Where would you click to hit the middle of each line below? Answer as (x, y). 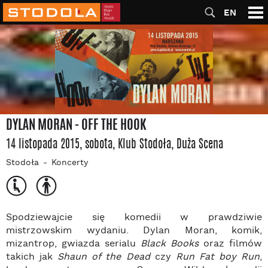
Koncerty (70, 163)
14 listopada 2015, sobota (59, 144)
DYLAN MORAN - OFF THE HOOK (76, 124)
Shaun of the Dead (104, 258)
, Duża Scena (197, 144)
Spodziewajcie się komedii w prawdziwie (134, 218)
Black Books (170, 244)
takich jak (32, 258)
